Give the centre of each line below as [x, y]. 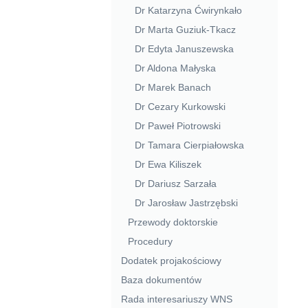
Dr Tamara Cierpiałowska [189, 145]
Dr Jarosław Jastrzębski [186, 202]
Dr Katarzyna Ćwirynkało [188, 11]
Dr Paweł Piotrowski [177, 126]
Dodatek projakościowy [171, 260]
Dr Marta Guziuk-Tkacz [185, 30]
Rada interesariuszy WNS [177, 299]
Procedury [150, 241]
